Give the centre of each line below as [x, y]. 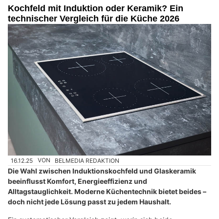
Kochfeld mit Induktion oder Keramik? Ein [96, 9]
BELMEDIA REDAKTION [87, 160]
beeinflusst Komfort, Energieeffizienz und [77, 181]
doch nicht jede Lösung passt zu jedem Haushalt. [89, 201]
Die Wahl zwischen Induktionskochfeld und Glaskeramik [102, 171]
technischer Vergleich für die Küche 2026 [94, 19]
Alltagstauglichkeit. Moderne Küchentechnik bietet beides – [107, 191]
